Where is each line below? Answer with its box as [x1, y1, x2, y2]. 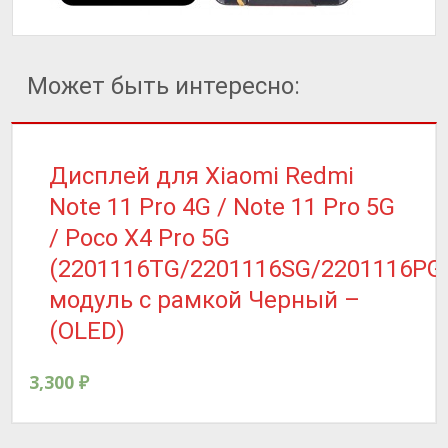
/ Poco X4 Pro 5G [49, 223, 230, 252]
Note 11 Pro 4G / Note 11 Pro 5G [49, 192, 395, 221]
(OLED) [49, 316, 125, 345]
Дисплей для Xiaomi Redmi [49, 161, 354, 190]
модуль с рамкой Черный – [49, 285, 360, 314]
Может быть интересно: [27, 71, 300, 100]
